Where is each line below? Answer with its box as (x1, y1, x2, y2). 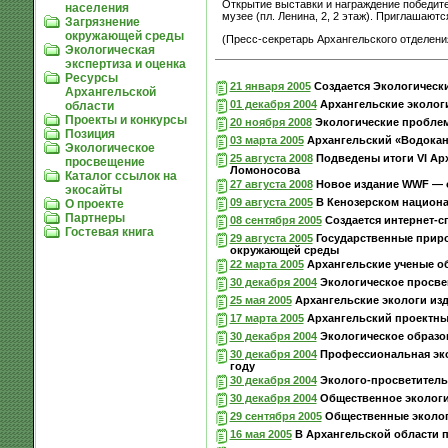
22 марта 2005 (229, 257, 304, 270)
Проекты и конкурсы (64, 112, 187, 127)
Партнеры (64, 210, 125, 225)
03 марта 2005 (229, 133, 304, 146)
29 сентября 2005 (229, 409, 322, 422)
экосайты (64, 182, 122, 197)
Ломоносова (229, 163, 300, 176)
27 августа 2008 (229, 177, 313, 190)
